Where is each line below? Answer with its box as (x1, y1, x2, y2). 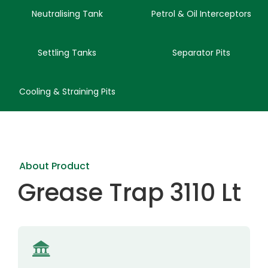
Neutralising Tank (31, 8, 103, 20)
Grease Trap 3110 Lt (18, 176, 241, 209)
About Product (19, 159, 90, 173)
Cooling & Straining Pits (19, 86, 115, 98)
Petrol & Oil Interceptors (151, 8, 251, 20)
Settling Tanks (38, 47, 96, 59)
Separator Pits (172, 47, 230, 59)
